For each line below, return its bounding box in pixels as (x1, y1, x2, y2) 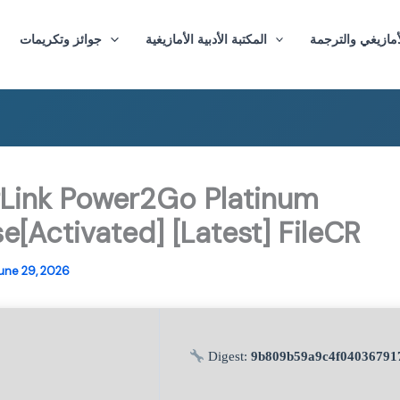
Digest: (204, 349, 252, 363)
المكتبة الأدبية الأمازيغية (145, 30, 267, 47)
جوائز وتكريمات (20, 30, 103, 47)
